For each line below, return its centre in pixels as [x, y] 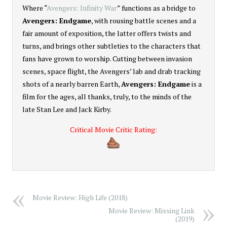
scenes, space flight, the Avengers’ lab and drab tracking [111, 71]
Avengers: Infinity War [82, 8]
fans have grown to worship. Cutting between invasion [107, 58]
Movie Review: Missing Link [152, 210]
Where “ [34, 8]
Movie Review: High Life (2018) [80, 197]
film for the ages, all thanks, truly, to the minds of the [107, 96]
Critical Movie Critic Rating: [113, 129]
